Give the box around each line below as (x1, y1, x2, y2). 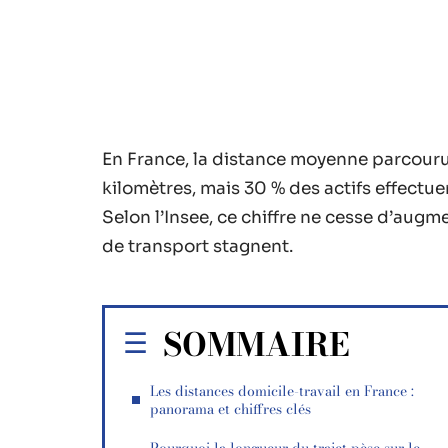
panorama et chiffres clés (150, 398, 311, 420)
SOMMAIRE (163, 320, 350, 369)
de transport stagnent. (102, 236, 293, 257)
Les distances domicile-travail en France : (150, 380, 414, 402)
